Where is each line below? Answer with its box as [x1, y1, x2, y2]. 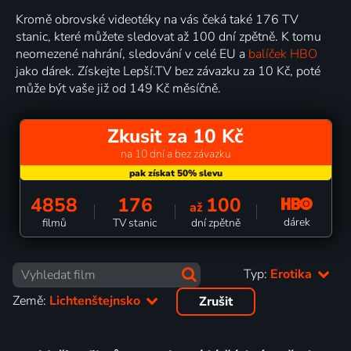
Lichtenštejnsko [49, 292, 143, 310]
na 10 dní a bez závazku [120, 146, 231, 161]
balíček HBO [248, 45, 317, 63]
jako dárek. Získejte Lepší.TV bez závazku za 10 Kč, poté [16, 62, 320, 80]
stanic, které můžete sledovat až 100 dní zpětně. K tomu [16, 27, 321, 45]
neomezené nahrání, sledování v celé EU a [16, 45, 248, 63]
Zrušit [199, 293, 233, 311]
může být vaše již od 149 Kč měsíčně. [16, 79, 221, 97]
